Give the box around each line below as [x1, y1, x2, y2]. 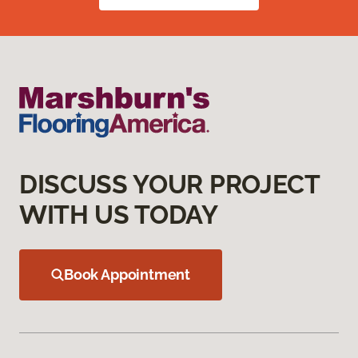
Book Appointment [64, 266, 191, 284]
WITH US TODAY [19, 200, 218, 230]
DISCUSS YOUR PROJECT [19, 169, 320, 200]
